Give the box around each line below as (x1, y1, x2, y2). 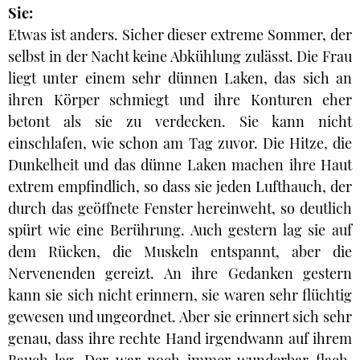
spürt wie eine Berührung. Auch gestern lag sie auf (8, 220, 352, 239)
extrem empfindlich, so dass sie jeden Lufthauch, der (8, 177, 352, 196)
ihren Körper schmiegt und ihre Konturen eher (8, 90, 352, 109)
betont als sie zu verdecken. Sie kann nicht (8, 112, 352, 131)
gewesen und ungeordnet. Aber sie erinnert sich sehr (8, 307, 352, 326)
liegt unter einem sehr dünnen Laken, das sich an (8, 68, 352, 88)
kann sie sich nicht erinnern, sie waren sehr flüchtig (8, 285, 352, 305)
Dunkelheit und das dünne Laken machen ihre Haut (8, 155, 352, 174)
